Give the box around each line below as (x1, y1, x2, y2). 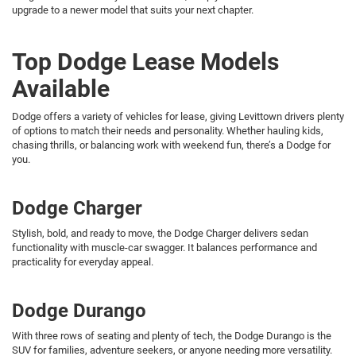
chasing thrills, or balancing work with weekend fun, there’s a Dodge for (12, 138, 331, 151)
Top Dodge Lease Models (12, 47, 279, 75)
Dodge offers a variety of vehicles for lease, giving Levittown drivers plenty (12, 110, 344, 122)
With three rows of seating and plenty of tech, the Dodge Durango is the (12, 329, 331, 342)
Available (12, 74, 110, 103)
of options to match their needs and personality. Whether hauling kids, (12, 124, 323, 137)
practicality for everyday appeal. (12, 255, 153, 268)
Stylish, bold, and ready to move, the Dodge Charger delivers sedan (12, 226, 308, 239)
